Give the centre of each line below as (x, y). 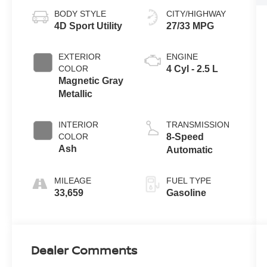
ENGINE (182, 56)
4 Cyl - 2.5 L (192, 69)
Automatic (189, 150)
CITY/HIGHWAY (196, 13)
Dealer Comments (84, 250)
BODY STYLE (80, 13)
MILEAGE (73, 180)
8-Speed (185, 136)
